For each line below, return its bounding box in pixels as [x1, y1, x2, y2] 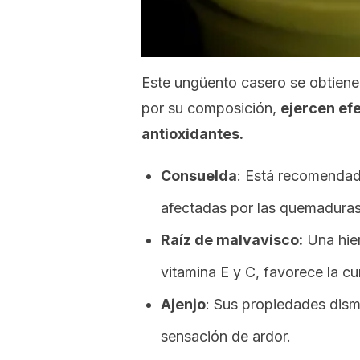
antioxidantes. [141, 125, 243, 142]
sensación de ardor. [161, 328, 291, 345]
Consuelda [161, 167, 237, 184]
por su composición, [141, 100, 280, 117]
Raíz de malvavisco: [161, 231, 303, 248]
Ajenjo [161, 296, 206, 313]
